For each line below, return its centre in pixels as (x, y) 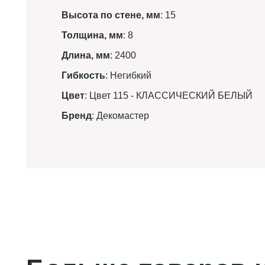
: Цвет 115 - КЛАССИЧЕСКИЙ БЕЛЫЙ (169, 96)
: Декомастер (120, 116)
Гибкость (83, 75)
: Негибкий (128, 75)
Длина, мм (86, 55)
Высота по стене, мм (111, 15)
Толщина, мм (92, 35)
